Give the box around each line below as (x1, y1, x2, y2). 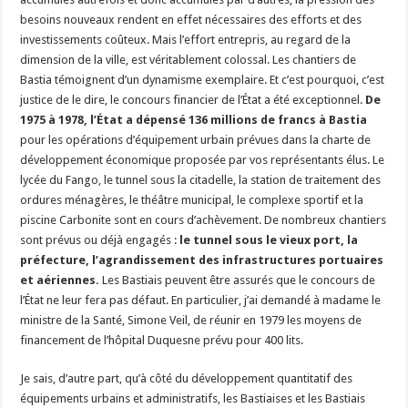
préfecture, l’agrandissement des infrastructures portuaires (20, 252, 384, 267)
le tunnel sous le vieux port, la (179, 232, 359, 247)
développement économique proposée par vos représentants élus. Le (20, 152, 385, 167)
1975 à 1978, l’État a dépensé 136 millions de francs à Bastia (20, 112, 368, 127)
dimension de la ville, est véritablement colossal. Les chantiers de (20, 52, 357, 66)
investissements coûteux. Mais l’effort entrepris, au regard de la (20, 32, 352, 46)
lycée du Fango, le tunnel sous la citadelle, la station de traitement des (20, 172, 382, 187)
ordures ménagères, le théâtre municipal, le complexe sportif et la (20, 192, 364, 207)
